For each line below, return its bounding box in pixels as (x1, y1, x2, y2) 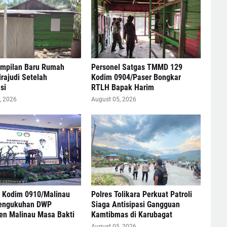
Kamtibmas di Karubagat (91, 210, 172, 220)
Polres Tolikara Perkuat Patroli (91, 190, 192, 200)
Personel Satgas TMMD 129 (91, 62, 182, 72)
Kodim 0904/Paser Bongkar (91, 72, 181, 83)
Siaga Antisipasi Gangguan (91, 200, 180, 210)
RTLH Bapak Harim (91, 83, 154, 93)
